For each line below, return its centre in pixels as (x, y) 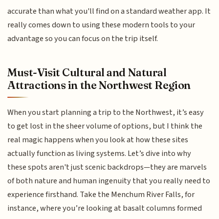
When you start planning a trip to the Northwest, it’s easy (106, 113)
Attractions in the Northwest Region (99, 85)
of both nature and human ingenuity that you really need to (109, 181)
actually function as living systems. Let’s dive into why (99, 154)
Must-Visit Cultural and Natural (87, 73)
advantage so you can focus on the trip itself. (83, 38)
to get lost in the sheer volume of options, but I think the (105, 126)
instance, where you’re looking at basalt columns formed (105, 208)
